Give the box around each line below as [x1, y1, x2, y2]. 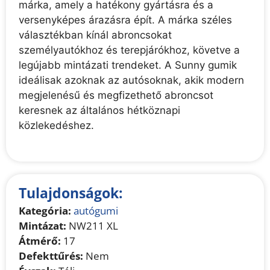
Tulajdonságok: [19, 183, 124, 202]
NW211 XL [66, 218, 119, 233]
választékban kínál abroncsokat [19, 29, 172, 42]
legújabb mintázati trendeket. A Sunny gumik [19, 59, 237, 72]
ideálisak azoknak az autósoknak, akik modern [19, 74, 245, 87]
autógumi [74, 203, 119, 218]
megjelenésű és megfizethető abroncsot [19, 89, 214, 102]
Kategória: [19, 203, 72, 218]
